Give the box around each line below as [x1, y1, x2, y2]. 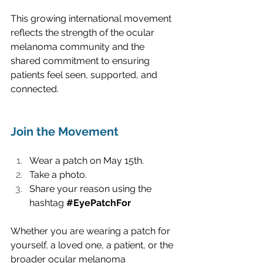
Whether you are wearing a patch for [11, 225, 173, 237]
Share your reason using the [29, 183, 154, 194]
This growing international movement [11, 12, 174, 24]
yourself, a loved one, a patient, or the [11, 239, 176, 251]
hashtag [29, 197, 66, 208]
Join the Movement [11, 124, 119, 139]
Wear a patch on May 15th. [29, 154, 144, 166]
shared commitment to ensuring [11, 55, 152, 66]
